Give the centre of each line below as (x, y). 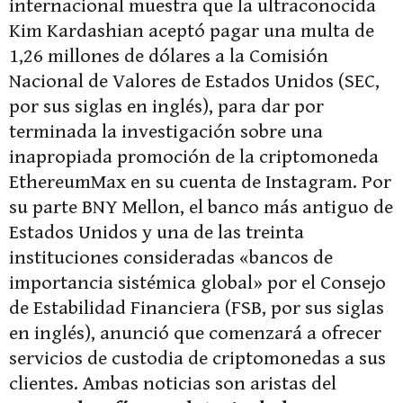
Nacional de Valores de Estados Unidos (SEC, (194, 82)
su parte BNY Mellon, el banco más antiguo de (201, 208)
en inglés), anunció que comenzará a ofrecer (195, 334)
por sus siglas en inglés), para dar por (166, 107)
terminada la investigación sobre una (166, 132)
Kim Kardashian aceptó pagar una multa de (192, 31)
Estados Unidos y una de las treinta (157, 233)
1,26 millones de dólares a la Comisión (169, 57)
